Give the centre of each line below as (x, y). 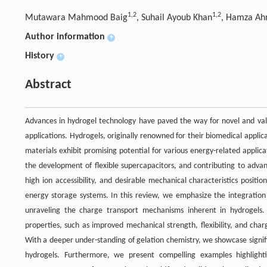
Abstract (48, 85)
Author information (65, 37)
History (40, 56)
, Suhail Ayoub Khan (174, 18)
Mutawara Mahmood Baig (76, 18)
